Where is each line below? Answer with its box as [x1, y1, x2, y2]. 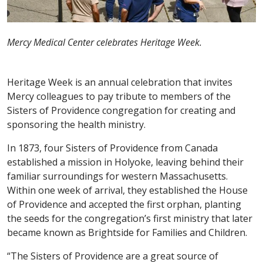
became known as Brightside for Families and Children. [7, 225, 247, 239]
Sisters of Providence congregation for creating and [7, 103, 235, 117]
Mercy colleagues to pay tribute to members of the [7, 89, 231, 103]
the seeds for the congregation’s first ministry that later [7, 211, 252, 225]
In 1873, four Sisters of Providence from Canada [7, 141, 218, 154]
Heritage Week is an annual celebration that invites [7, 75, 232, 89]
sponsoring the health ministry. [7, 117, 146, 131]
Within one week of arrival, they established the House [7, 183, 248, 197]
